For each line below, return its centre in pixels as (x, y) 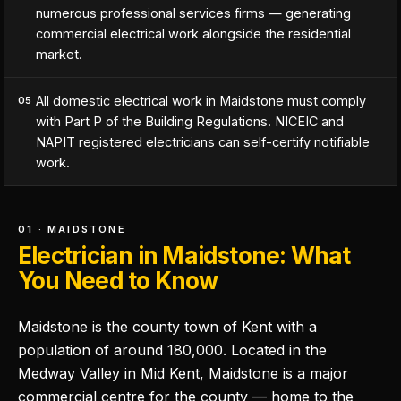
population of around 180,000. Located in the (172, 350)
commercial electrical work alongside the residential (193, 34)
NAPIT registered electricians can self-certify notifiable (203, 142)
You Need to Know (118, 281)
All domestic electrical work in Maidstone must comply (201, 101)
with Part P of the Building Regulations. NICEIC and (190, 121)
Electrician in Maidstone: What (184, 256)
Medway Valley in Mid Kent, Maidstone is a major (183, 373)
